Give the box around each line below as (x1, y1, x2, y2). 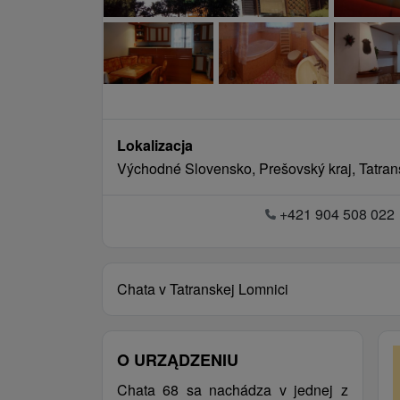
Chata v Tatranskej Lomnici (117, 279, 288, 299)
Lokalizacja (117, 135, 193, 155)
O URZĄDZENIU (117, 348, 238, 371)
